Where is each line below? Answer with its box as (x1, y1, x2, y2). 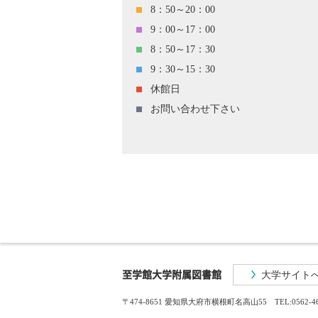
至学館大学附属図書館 (122, 267, 221, 281)
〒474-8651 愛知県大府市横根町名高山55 (122, 297, 275, 306)
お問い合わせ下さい (150, 104, 240, 114)
